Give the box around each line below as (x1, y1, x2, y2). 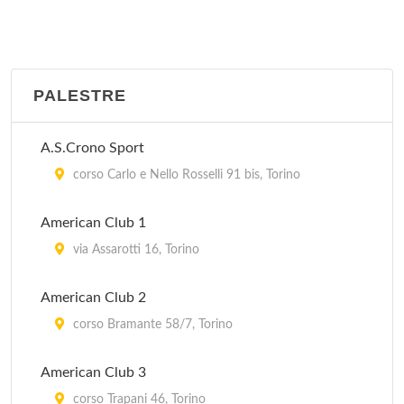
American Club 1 (41, 216, 146, 230)
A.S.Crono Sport (41, 141, 144, 155)
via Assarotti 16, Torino (69, 243, 199, 256)
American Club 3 (41, 365, 146, 380)
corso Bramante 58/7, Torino (69, 318, 233, 331)
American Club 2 (41, 290, 146, 305)
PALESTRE (33, 87, 126, 105)
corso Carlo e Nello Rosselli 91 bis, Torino (69, 169, 300, 181)
